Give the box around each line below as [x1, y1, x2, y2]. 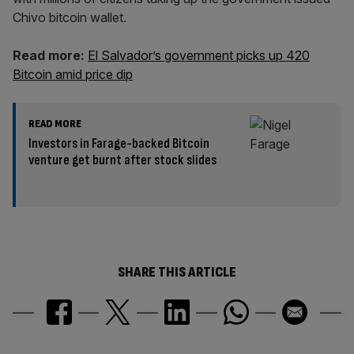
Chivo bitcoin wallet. [13, 9, 126, 26]
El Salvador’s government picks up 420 [88, 47, 310, 64]
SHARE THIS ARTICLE [118, 264, 236, 281]
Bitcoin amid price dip [13, 66, 133, 83]
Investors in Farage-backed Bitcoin [28, 135, 209, 153]
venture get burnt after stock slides [28, 152, 219, 169]
